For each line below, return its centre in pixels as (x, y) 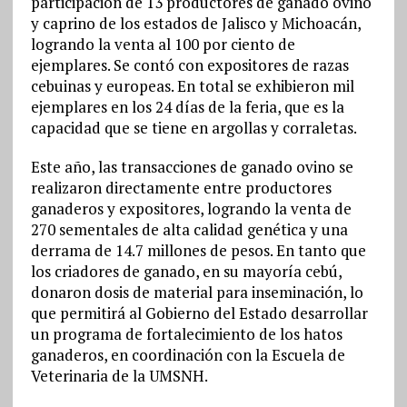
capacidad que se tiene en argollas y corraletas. (194, 128)
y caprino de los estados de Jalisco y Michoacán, (195, 23)
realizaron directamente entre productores (181, 188)
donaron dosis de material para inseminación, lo (197, 292)
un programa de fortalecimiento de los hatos (186, 334)
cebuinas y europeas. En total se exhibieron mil (192, 86)
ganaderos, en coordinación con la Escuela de (188, 355)
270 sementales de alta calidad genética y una (189, 229)
